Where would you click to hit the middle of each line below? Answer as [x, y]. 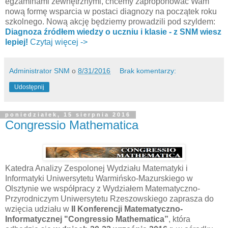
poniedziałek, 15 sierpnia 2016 [68, 115]
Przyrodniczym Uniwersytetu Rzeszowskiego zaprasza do [109, 199]
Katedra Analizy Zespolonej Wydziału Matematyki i [96, 168]
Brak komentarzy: [148, 70]
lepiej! [17, 42]
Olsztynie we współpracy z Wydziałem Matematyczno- [103, 189]
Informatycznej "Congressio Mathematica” [87, 219]
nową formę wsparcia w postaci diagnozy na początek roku [111, 11]
